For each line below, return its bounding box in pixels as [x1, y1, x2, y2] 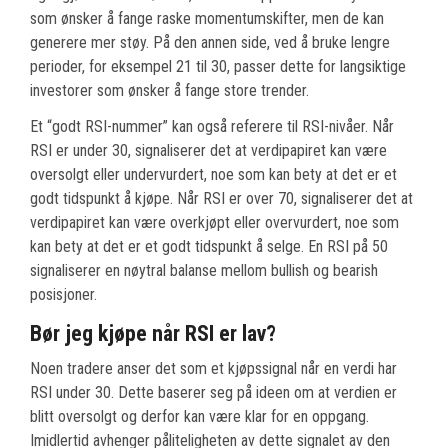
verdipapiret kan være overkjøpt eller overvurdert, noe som [30, 213, 399, 233]
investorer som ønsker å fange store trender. [30, 81, 309, 101]
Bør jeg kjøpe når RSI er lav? [30, 321, 276, 347]
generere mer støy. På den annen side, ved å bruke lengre [30, 33, 390, 53]
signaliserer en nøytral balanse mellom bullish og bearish [30, 261, 378, 281]
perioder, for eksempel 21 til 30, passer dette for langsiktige [30, 57, 406, 77]
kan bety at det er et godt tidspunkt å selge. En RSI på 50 [30, 237, 388, 257]
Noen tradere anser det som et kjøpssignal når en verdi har [30, 359, 397, 379]
